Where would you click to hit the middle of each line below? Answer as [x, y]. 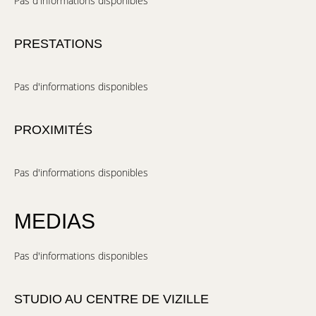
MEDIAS [55, 221]
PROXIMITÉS [53, 130]
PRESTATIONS [58, 44]
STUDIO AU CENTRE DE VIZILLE [111, 299]
